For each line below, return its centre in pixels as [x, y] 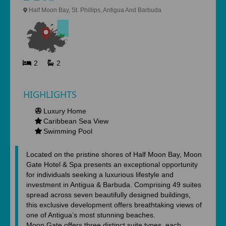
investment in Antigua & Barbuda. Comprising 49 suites [114, 185]
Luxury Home [65, 111]
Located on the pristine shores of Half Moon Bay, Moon [114, 154]
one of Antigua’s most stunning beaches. [91, 215]
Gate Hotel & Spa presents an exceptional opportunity [112, 164]
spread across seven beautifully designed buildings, [108, 195]
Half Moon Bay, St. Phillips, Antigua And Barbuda [94, 10]
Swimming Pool [68, 131]
